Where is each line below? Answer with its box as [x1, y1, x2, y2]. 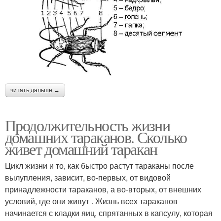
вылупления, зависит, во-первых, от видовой [5, 171, 171, 183]
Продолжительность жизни [5, 114, 170, 136]
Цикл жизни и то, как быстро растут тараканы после [5, 159, 194, 171]
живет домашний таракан [5, 138, 157, 159]
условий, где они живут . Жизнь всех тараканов [5, 195, 178, 207]
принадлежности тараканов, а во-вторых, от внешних [5, 183, 201, 195]
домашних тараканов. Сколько [5, 126, 187, 147]
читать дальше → [10, 86, 60, 94]
